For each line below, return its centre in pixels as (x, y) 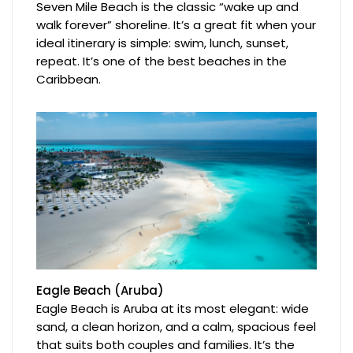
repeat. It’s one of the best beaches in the (162, 61)
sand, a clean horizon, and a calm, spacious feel (176, 326)
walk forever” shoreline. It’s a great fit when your (176, 25)
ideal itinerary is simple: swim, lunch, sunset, (163, 43)
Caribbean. (69, 80)
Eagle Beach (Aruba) (100, 290)
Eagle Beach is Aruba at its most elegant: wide (173, 308)
